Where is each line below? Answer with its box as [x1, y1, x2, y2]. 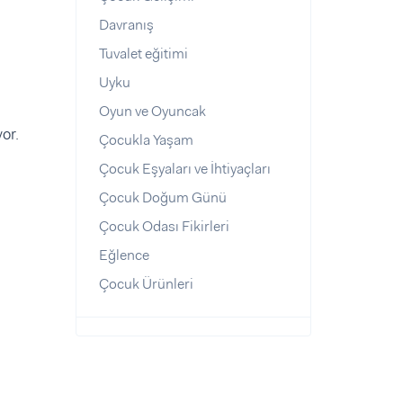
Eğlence [98, 246, 149, 264]
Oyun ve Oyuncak [98, 102, 206, 121]
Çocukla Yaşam [98, 130, 193, 149]
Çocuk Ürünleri [98, 274, 193, 293]
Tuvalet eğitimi [98, 44, 188, 63]
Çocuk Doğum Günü [98, 188, 227, 207]
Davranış [98, 15, 154, 34]
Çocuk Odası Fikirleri [98, 217, 229, 236]
